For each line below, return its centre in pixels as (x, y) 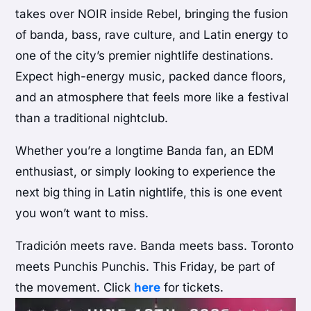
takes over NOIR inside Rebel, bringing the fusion (152, 14)
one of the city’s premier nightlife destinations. (145, 55)
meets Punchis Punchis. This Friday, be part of (145, 266)
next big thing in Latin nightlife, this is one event (149, 192)
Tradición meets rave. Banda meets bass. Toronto (155, 245)
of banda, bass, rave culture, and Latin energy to (152, 34)
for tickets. (192, 287)
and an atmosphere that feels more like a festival (152, 97)
